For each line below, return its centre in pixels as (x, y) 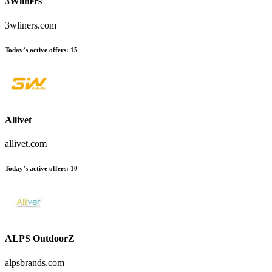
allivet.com (26, 144)
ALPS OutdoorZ (40, 239)
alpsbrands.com (35, 262)
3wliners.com (31, 25)
